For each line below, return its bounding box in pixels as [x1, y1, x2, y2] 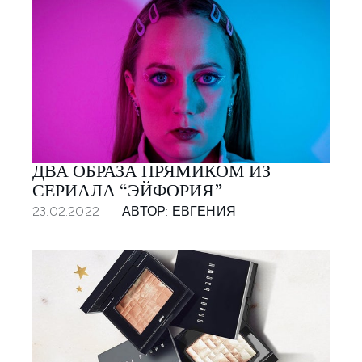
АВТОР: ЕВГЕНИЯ [122, 203, 237, 219]
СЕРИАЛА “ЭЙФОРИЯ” [32, 183, 222, 201]
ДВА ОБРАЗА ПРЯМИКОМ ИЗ [32, 163, 271, 182]
